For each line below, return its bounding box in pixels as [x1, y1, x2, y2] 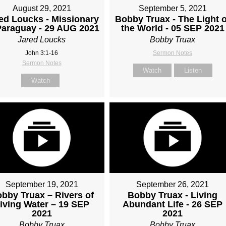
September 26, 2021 [136, 180, 209, 189]
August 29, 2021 [12, 4, 71, 13]
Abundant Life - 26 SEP [123, 199, 223, 210]
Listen [184, 66, 202, 74]
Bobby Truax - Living [128, 190, 218, 201]
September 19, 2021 [5, 180, 78, 189]
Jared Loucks [18, 35, 66, 44]
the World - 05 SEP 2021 [121, 23, 224, 33]
